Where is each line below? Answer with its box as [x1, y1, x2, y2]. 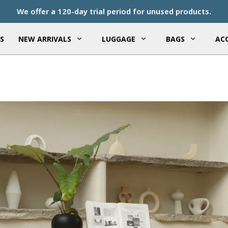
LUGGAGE [101, 34, 135, 44]
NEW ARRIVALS [18, 34, 71, 44]
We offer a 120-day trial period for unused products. [17, 6, 211, 16]
